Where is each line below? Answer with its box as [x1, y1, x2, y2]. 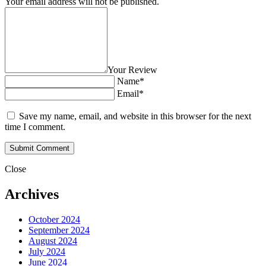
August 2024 [28, 236, 77, 246]
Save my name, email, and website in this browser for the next [19, 111, 251, 122]
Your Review [107, 65, 157, 75]
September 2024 [28, 225, 90, 236]
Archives [5, 186, 59, 202]
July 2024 [28, 246, 65, 257]
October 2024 [28, 214, 80, 225]
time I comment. [5, 122, 65, 132]
